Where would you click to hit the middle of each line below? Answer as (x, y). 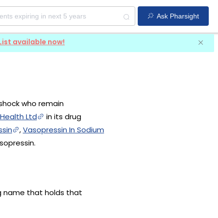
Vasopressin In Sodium (63, 130)
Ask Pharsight (178, 16)
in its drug (63, 117)
